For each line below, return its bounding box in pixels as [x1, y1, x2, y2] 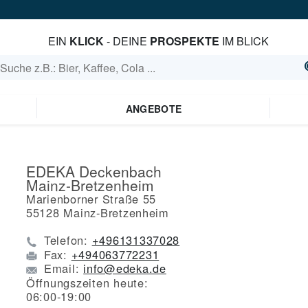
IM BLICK [219, 33, 269, 49]
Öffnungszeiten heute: [26, 274, 148, 291]
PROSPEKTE [149, 33, 219, 49]
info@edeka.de [83, 260, 166, 277]
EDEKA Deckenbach [26, 161, 162, 181]
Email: [44, 260, 84, 277]
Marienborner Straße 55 [26, 190, 157, 207]
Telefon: [44, 232, 92, 248]
